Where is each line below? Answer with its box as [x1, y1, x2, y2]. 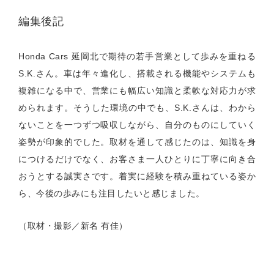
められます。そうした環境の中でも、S [18, 102, 180, 113]
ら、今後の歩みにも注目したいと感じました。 [18, 188, 205, 198]
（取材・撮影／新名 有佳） [18, 220, 128, 231]
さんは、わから [191, 102, 256, 113]
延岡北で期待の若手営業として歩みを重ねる [71, 51, 256, 61]
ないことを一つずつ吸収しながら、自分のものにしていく [18, 119, 256, 130]
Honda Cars [18, 51, 72, 61]
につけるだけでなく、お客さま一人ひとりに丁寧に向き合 [18, 154, 256, 164]
